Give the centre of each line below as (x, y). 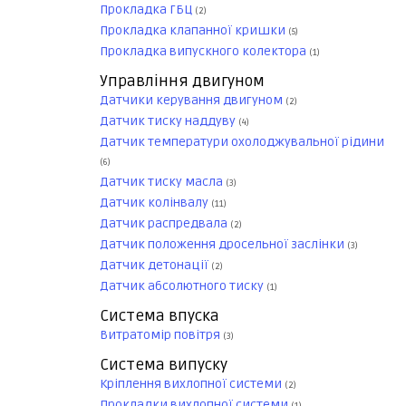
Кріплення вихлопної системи (192, 384)
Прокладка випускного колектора (204, 52)
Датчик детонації (155, 266)
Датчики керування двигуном (193, 101)
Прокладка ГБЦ (147, 10)
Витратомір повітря (161, 335)
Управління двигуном (182, 82)
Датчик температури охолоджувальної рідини (242, 142)
